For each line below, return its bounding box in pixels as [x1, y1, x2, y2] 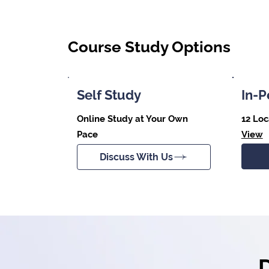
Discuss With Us [100, 151, 174, 163]
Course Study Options [68, 37, 231, 56]
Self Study [76, 86, 141, 103]
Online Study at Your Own [76, 113, 188, 124]
